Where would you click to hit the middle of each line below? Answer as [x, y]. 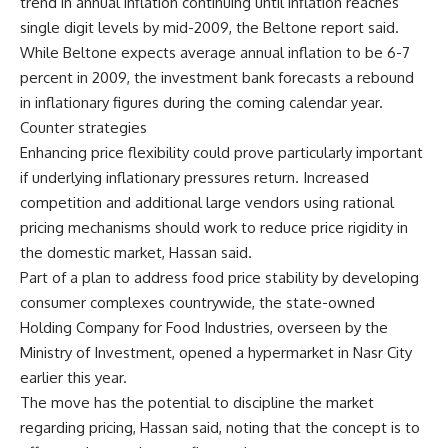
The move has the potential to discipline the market [197, 402]
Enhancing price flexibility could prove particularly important [221, 152]
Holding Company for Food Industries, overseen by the [204, 327]
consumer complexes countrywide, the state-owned [197, 302]
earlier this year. [73, 377]
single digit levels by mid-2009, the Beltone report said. [209, 27]
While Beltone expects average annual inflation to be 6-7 [215, 52]
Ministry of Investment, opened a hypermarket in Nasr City [216, 352]
